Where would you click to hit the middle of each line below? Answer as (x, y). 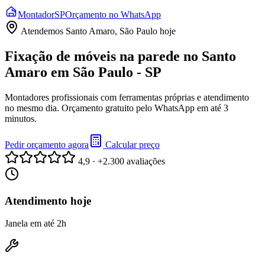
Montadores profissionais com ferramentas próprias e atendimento (127, 97)
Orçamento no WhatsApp (113, 14)
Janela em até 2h (35, 224)
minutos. (21, 118)
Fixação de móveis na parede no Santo (120, 56)
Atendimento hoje (48, 201)
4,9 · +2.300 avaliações (122, 161)
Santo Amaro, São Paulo (112, 31)
